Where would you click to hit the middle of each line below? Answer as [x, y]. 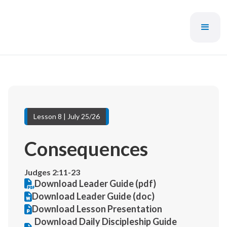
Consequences [86, 148]
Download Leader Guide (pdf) [95, 183]
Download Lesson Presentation [97, 209]
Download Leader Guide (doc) [93, 196]
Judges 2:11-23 [52, 172]
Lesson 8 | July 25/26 [67, 116]
